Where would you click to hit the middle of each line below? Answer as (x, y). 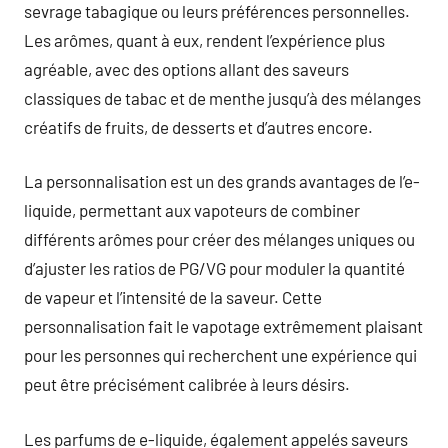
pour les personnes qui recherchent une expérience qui (220, 355)
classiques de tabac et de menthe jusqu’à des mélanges (222, 97)
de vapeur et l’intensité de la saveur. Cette (173, 297)
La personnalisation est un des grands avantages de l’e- (222, 181)
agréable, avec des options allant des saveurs (186, 68)
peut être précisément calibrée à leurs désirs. (187, 384)
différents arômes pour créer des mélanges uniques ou (219, 239)
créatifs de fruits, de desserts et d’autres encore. (198, 126)
